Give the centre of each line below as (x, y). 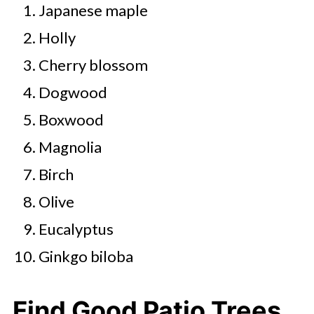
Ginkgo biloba (86, 256)
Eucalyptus (76, 229)
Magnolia (70, 147)
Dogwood (73, 92)
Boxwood (71, 120)
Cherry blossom (93, 65)
